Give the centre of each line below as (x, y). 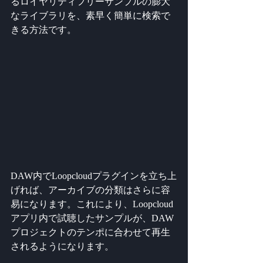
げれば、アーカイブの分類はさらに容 (90, 190)
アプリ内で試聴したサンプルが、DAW (92, 218)
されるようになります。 (62, 247)
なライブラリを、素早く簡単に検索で (90, 15)
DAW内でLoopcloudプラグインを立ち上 (94, 176)
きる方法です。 (43, 29)
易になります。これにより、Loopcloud (92, 204)
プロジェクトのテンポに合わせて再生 (90, 232)
